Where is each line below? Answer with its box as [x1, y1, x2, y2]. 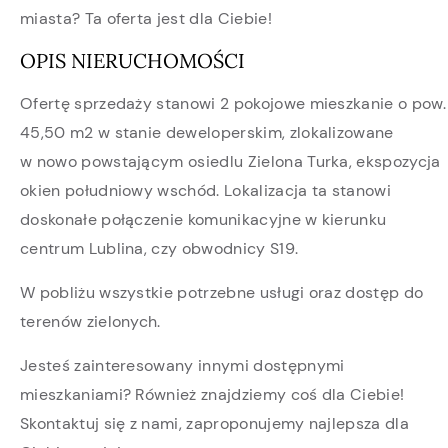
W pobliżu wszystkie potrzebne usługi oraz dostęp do [20, 281, 424, 303]
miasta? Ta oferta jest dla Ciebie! [20, 7, 272, 29]
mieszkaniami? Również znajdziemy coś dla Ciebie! [20, 383, 405, 405]
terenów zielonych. [20, 310, 161, 332]
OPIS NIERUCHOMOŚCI [20, 47, 245, 73]
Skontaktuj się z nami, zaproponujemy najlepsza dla [20, 412, 410, 434]
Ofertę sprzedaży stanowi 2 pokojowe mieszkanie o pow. [20, 92, 446, 114]
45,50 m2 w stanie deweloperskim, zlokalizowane [20, 121, 394, 143]
